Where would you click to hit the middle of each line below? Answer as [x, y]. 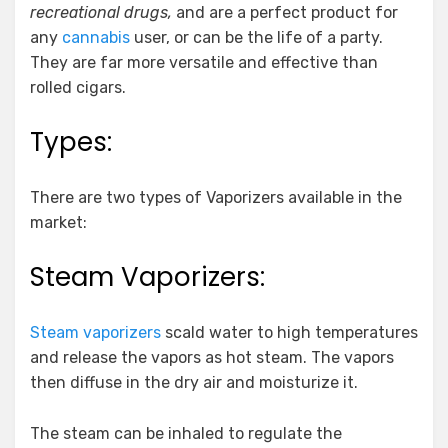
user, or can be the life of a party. [258, 37]
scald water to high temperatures [289, 332]
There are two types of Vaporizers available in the [216, 197]
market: [58, 222]
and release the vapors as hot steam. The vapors [212, 357]
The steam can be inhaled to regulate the [186, 433]
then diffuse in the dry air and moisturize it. [194, 382]
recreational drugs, [101, 12]
